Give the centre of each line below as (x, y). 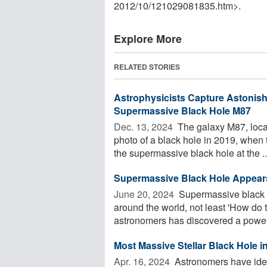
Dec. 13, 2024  (145, 126)
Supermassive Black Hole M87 (182, 110)
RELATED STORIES (147, 66)
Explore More (148, 38)
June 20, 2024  (145, 194)
